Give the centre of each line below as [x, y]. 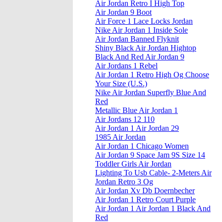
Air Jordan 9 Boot [123, 12]
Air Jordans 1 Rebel [126, 66]
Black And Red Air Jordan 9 [140, 57]
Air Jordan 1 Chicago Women [142, 146]
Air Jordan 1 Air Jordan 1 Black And [153, 209]
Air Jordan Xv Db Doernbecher [145, 191]
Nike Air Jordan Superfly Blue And [151, 93]
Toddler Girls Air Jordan [133, 164]
